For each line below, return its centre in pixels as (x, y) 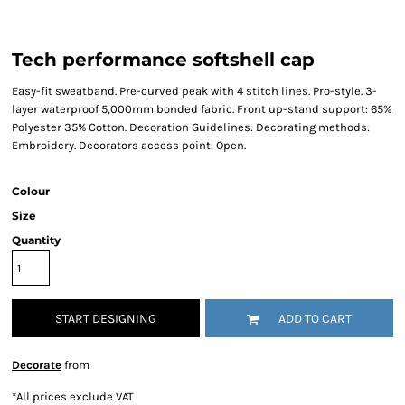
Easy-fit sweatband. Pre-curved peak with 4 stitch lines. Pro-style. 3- (194, 91)
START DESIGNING (106, 319)
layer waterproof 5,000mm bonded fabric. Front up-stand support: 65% (202, 109)
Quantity (36, 240)
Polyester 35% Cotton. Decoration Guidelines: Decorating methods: (191, 127)
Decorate (37, 365)
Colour (31, 191)
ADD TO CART (315, 319)
